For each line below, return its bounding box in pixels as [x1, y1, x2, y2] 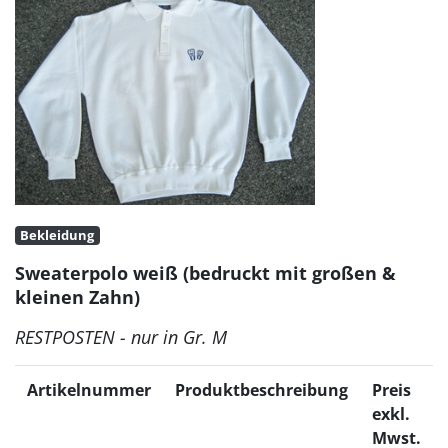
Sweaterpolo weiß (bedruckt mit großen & [15, 261, 396, 286]
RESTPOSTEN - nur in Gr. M [15, 325, 227, 350]
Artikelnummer [27, 379, 151, 402]
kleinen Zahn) [15, 285, 140, 310]
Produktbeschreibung [175, 379, 348, 402]
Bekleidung [20, 226, 95, 244]
